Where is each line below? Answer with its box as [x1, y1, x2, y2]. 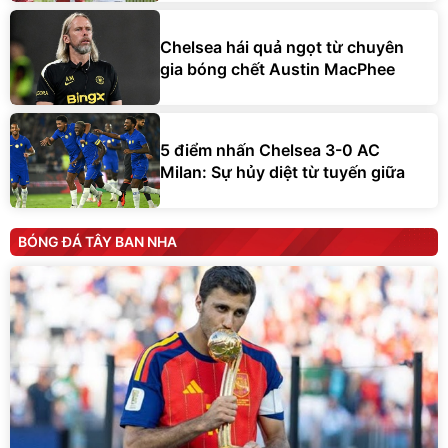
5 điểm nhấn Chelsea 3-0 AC [160, 139, 380, 160]
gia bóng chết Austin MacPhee [160, 58, 395, 79]
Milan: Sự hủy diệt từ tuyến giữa [160, 161, 405, 182]
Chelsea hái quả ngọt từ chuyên [160, 36, 404, 57]
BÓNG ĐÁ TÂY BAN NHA [18, 233, 177, 251]
